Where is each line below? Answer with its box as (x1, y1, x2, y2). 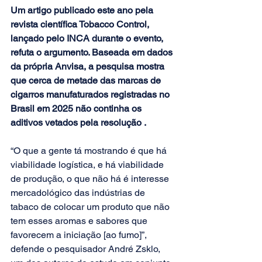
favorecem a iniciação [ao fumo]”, (11, 229, 149, 241)
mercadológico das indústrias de (11, 187, 147, 199)
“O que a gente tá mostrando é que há (11, 145, 169, 157)
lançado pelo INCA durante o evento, (11, 33, 166, 44)
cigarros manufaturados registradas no (11, 89, 172, 101)
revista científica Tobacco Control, (11, 19, 151, 30)
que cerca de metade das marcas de (11, 75, 163, 87)
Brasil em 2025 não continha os (11, 103, 144, 115)
